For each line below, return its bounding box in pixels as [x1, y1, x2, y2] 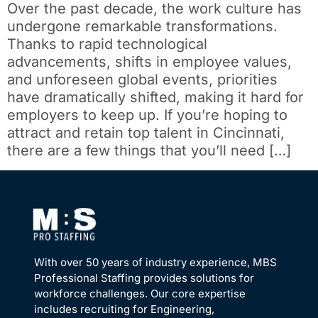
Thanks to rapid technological [7, 35, 207, 53]
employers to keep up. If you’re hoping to [7, 106, 287, 124]
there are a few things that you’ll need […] [7, 142, 291, 160]
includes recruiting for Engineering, [34, 302, 214, 317]
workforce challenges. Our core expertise [34, 287, 246, 301]
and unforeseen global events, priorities [7, 71, 278, 89]
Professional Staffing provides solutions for [34, 271, 254, 285]
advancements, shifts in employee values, [7, 53, 292, 71]
